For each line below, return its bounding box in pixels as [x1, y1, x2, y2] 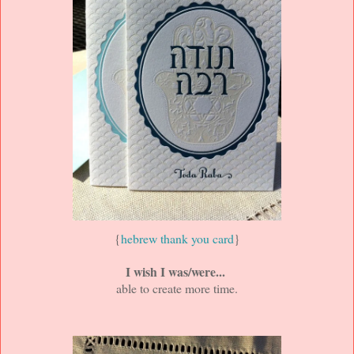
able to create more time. [116, 280, 238, 296]
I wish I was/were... [125, 262, 225, 281]
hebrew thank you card [120, 230, 234, 247]
